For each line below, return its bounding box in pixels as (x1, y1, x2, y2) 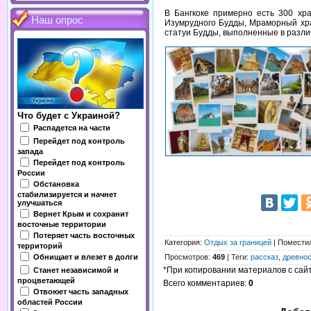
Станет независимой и (33, 265, 119, 274)
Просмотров (165, 253, 208, 261)
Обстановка (33, 179, 79, 188)
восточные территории (17, 220, 106, 228)
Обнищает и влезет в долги (33, 252, 138, 261)
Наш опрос (31, 15, 83, 26)
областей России (17, 298, 83, 306)
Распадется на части (33, 123, 110, 132)
